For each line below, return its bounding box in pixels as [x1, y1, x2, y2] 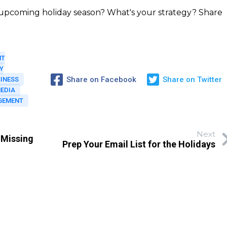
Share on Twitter [162, 74, 222, 84]
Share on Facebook [66, 74, 136, 84]
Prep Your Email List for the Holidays [62, 138, 215, 149]
